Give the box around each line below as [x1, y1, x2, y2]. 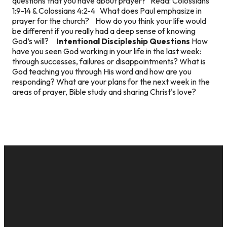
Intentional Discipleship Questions [56, 35, 190, 46]
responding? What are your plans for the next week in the [12, 76, 210, 87]
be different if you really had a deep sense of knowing [12, 25, 196, 36]
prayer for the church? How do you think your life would [12, 15, 206, 26]
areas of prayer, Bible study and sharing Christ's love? [12, 86, 196, 97]
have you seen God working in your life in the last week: [12, 46, 201, 56]
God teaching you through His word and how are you [12, 66, 192, 77]
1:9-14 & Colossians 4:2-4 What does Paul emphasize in [12, 5, 202, 16]
